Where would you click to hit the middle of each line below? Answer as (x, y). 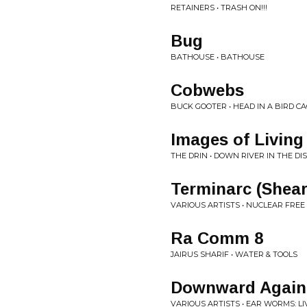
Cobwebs (207, 90)
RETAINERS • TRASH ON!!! (219, 8)
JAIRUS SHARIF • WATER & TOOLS (234, 254)
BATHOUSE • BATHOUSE (218, 57)
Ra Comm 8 (217, 238)
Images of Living (237, 139)
